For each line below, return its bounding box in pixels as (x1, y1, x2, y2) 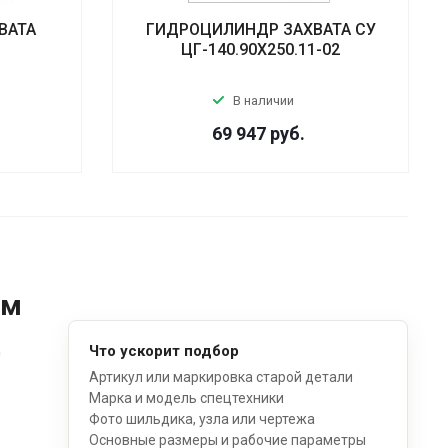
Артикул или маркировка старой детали (89, 368, 354, 385)
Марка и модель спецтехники (89, 389, 285, 406)
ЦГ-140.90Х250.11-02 (181, 39, 341, 59)
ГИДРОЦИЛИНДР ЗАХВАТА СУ (145, 19, 376, 39)
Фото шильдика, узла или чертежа (89, 410, 316, 427)
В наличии (232, 92, 294, 108)
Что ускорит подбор (89, 341, 240, 360)
